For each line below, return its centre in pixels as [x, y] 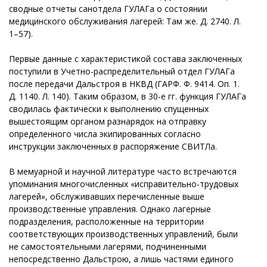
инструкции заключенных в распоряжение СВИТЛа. [113, 146]
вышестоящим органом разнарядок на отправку [108, 121]
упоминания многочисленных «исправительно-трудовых [124, 184]
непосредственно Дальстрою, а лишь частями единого [121, 259]
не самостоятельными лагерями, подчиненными [108, 246]
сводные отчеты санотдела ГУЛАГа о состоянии [108, 8]
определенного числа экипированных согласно [105, 133]
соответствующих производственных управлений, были [123, 234]
